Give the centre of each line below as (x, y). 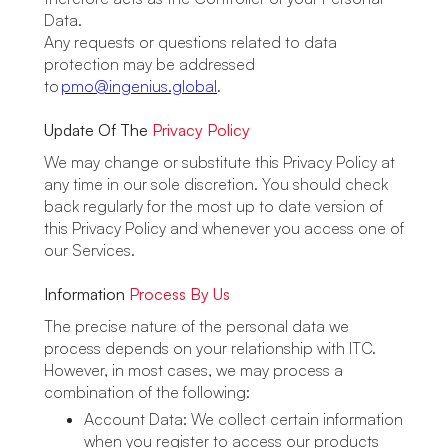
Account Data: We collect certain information (243, 419)
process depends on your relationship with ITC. (210, 348)
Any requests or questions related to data (190, 42)
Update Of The (98, 130)
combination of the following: (147, 392)
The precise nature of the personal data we (196, 326)
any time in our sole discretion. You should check (216, 184)
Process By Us (179, 294)
